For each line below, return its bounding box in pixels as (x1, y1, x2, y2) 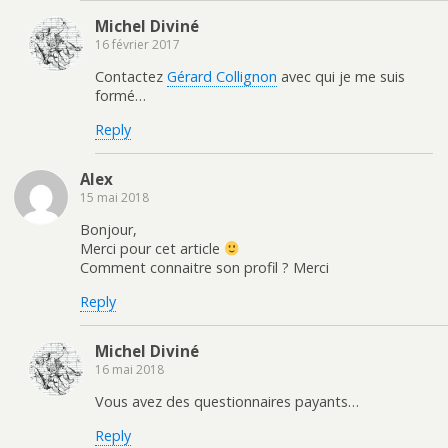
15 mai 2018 (80, 188, 149, 206)
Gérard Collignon (167, 67, 277, 87)
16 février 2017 (95, 35, 180, 53)
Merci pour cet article (80, 239, 224, 259)
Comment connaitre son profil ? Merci (80, 258, 329, 278)
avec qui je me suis (277, 67, 405, 87)
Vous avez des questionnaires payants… (95, 392, 359, 412)
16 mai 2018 (95, 361, 164, 379)
